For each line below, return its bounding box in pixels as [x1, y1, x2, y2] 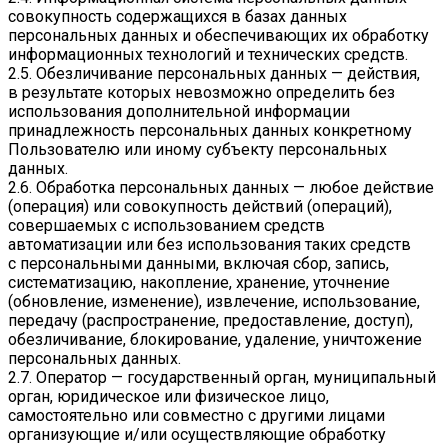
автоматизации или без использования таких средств [8, 235, 411, 255]
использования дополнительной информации [8, 102, 350, 122]
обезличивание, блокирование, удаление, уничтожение [8, 330, 422, 350]
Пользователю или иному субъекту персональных [8, 140, 387, 160]
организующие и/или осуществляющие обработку [8, 425, 386, 445]
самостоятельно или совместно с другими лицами [8, 406, 385, 426]
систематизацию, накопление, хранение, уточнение [8, 273, 390, 293]
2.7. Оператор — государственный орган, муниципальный [8, 368, 436, 388]
